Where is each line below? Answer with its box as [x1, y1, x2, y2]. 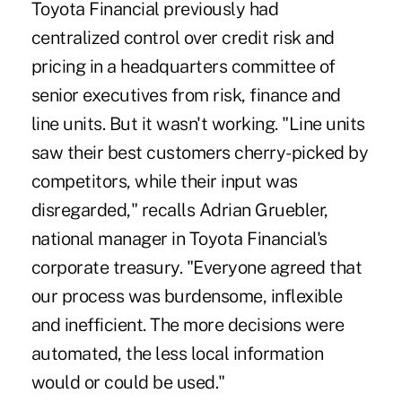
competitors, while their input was [31, 170, 298, 193]
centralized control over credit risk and [31, 27, 335, 49]
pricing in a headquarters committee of [31, 56, 336, 78]
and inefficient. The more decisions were [31, 314, 345, 336]
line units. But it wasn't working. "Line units [31, 113, 365, 135]
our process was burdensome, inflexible [31, 285, 343, 308]
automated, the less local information [31, 343, 324, 365]
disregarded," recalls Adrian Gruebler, [31, 199, 328, 222]
